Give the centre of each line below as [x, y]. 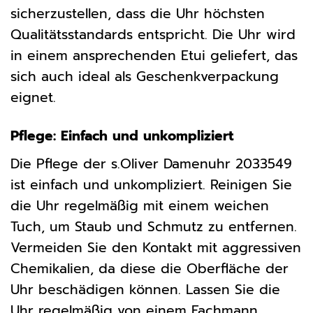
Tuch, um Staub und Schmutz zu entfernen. [154, 226]
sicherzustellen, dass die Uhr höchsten [138, 14]
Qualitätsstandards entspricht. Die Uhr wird [153, 35]
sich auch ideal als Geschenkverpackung [145, 77]
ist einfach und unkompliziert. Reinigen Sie [151, 184]
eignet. [33, 98]
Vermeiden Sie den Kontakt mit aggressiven [156, 247]
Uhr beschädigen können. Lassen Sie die [145, 289]
